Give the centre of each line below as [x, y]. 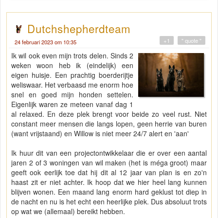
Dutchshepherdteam [79, 28]
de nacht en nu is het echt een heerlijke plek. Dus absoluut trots [109, 202]
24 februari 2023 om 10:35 [45, 42]
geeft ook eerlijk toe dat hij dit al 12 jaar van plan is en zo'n [109, 173]
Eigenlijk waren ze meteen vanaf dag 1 [73, 104]
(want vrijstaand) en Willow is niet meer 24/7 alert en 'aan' [101, 134]
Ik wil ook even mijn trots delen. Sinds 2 [73, 56]
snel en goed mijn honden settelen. [73, 95]
